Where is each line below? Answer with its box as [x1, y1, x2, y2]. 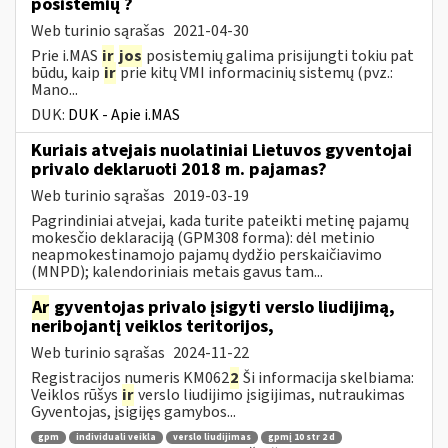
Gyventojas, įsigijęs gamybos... [31, 400, 236, 423]
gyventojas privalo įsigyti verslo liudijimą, [50, 294, 395, 320]
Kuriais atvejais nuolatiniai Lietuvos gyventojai [31, 137, 412, 163]
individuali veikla [76, 431, 156, 445]
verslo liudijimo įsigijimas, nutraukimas [135, 383, 405, 406]
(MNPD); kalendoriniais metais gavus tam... [31, 260, 323, 283]
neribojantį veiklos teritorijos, [31, 313, 274, 339]
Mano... [31, 78, 78, 101]
